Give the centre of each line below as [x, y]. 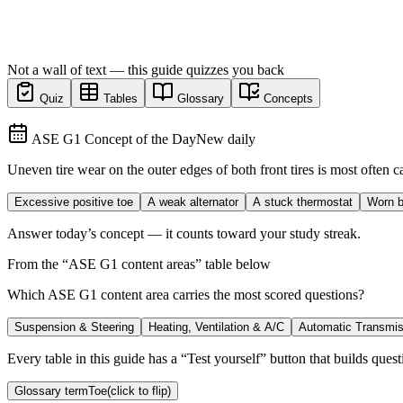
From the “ [38, 264]
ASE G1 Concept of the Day [114, 139]
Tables [121, 98]
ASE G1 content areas [132, 264]
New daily [226, 139]
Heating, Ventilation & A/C [216, 327]
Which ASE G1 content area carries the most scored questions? [186, 294]
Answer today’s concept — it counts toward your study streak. [184, 233]
